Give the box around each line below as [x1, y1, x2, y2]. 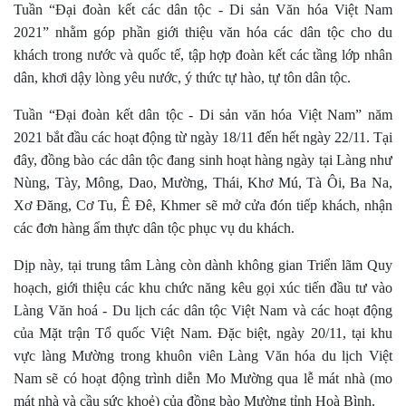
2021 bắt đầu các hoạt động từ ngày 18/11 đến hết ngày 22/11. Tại [14, 130, 392, 146]
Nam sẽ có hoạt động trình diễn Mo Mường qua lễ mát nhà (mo [14, 371, 392, 387]
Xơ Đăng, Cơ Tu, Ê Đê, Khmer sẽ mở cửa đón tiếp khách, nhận [14, 198, 392, 214]
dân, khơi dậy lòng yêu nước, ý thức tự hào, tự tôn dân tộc [14, 70, 347, 86]
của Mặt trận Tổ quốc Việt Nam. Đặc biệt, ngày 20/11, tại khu [14, 325, 392, 342]
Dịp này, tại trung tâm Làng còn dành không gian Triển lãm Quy [14, 257, 392, 274]
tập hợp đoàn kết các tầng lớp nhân [183, 47, 393, 63]
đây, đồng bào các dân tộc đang [14, 152, 196, 169]
